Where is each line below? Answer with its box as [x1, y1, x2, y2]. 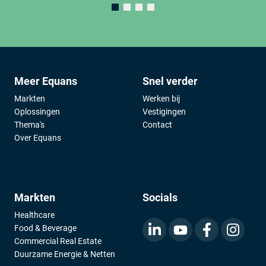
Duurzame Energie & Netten [14, 249, 115, 259]
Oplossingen [14, 107, 60, 116]
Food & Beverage [14, 223, 77, 233]
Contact [142, 120, 172, 129]
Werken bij [142, 94, 180, 103]
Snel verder [142, 75, 198, 87]
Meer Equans [14, 75, 77, 87]
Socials [142, 191, 178, 204]
